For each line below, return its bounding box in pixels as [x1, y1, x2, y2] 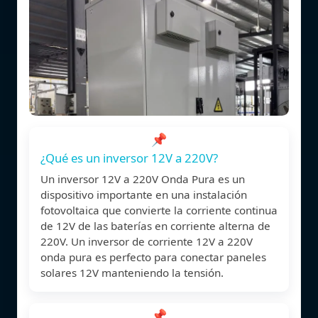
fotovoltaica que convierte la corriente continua [40, 202, 278, 217]
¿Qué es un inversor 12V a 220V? [40, 149, 218, 166]
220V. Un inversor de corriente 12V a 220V [40, 234, 253, 248]
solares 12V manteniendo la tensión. [40, 265, 224, 280]
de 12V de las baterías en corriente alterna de [40, 218, 270, 233]
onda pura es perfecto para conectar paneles [40, 249, 266, 264]
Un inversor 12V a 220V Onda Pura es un [40, 171, 245, 186]
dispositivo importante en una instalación [40, 187, 247, 202]
